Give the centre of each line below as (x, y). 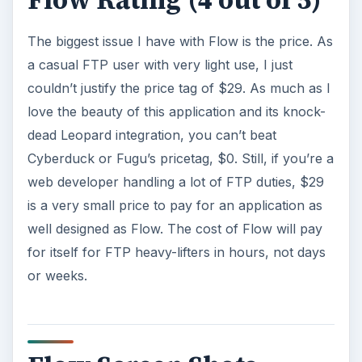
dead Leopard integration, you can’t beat (152, 135)
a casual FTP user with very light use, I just (160, 65)
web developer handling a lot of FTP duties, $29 (175, 182)
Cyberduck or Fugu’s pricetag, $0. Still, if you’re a (180, 159)
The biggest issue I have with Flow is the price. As (180, 42)
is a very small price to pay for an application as (175, 206)
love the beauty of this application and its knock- (176, 112)
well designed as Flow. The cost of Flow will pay (175, 229)
